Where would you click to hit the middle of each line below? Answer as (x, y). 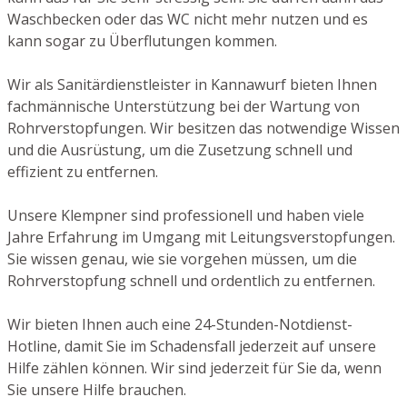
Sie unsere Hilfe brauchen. (97, 390)
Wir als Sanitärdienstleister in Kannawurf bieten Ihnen (192, 85)
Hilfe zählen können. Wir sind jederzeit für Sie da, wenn (194, 368)
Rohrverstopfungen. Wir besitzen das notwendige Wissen (203, 129)
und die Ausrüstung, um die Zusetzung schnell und (180, 150)
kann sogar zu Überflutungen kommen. (142, 41)
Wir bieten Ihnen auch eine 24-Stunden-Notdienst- (180, 325)
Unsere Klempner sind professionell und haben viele (186, 216)
